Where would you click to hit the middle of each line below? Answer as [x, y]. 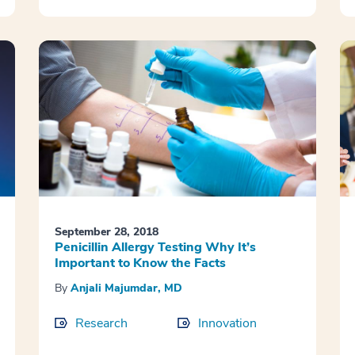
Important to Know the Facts [140, 263]
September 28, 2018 [106, 232]
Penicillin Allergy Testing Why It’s [155, 248]
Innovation [227, 324]
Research [101, 324]
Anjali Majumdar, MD [126, 288]
